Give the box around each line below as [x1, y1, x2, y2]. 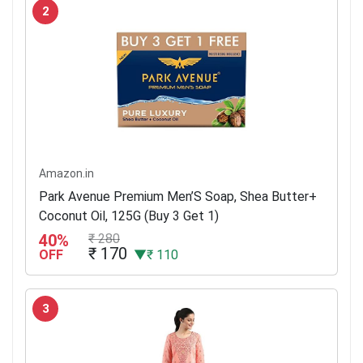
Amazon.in [39, 166, 94, 180]
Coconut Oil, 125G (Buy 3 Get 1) [39, 207, 219, 224]
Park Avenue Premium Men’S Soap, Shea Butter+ [39, 188, 317, 204]
